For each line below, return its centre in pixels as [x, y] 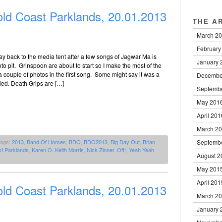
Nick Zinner [100, 150]
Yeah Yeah [141, 150]
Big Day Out [125, 142]
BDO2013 [96, 142]
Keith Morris [69, 150]
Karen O [42, 150]
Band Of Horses [46, 142]
